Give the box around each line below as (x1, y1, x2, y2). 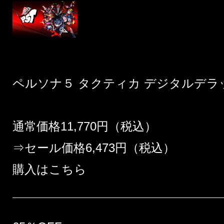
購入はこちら (12, 162, 86, 176)
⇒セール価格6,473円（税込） (12, 141, 175, 155)
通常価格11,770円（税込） (12, 119, 156, 133)
